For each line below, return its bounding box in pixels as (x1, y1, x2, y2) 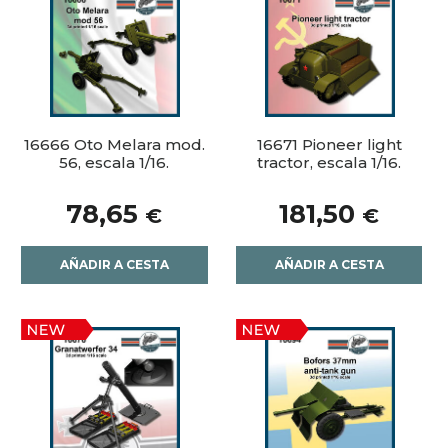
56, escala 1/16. (59, 153, 170, 173)
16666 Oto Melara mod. (23, 135, 205, 155)
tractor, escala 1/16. (257, 153, 402, 173)
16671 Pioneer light (256, 135, 402, 155)
